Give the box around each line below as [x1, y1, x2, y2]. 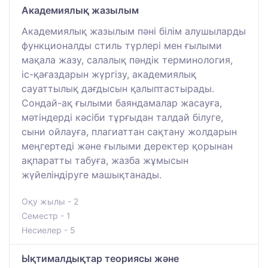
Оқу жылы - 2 [22, 196, 78, 206]
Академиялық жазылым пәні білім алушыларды [22, 25, 246, 37]
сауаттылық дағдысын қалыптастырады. [22, 82, 214, 95]
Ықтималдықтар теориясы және [22, 252, 179, 264]
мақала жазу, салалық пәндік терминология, [22, 53, 233, 66]
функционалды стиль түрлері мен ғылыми [22, 39, 222, 51]
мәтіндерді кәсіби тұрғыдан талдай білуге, [22, 111, 223, 123]
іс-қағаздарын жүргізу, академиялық [22, 68, 196, 80]
